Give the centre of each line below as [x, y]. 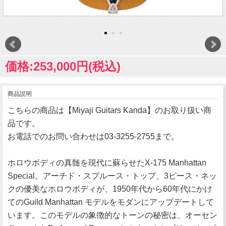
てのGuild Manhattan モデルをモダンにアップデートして [111, 202]
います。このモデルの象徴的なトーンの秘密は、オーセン [112, 215]
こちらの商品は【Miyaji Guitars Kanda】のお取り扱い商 [109, 110]
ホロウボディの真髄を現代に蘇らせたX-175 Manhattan [107, 163]
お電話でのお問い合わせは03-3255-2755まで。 [93, 137]
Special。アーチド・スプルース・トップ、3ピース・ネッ [112, 176]
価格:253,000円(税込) [63, 67]
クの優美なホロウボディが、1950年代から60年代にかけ [110, 189]
